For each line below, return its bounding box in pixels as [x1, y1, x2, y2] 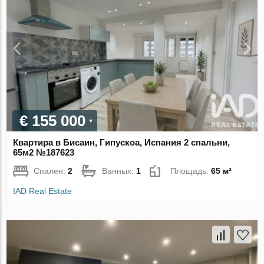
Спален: [34, 166, 68, 176]
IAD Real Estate [13, 186, 72, 196]
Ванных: [102, 166, 137, 176]
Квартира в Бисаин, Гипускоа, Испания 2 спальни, [13, 137, 230, 147]
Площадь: [170, 166, 212, 176]
